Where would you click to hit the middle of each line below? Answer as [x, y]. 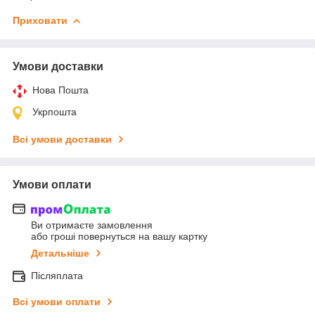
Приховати [40, 20]
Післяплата [57, 276]
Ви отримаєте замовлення [92, 225]
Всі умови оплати [57, 302]
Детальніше [60, 253]
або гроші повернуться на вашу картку [119, 237]
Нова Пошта [60, 90]
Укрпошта [54, 111]
